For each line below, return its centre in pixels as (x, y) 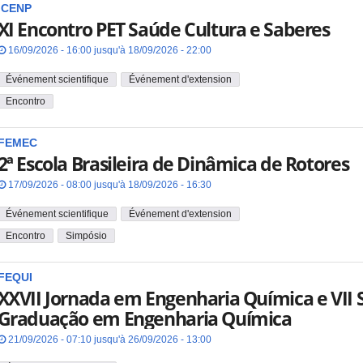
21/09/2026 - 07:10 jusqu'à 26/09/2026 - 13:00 (108, 340)
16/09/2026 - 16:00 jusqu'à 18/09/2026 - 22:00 (108, 51)
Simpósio (86, 235)
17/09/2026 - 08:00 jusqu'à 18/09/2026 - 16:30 (108, 185)
